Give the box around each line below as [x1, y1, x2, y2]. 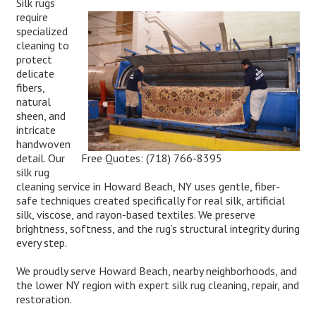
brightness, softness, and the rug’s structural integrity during [16, 221, 300, 236]
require [16, 10, 48, 25]
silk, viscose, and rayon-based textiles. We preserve [16, 207, 255, 222]
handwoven [16, 137, 71, 152]
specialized [16, 24, 68, 39]
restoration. [16, 292, 72, 307]
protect [16, 52, 52, 67]
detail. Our [16, 151, 65, 166]
